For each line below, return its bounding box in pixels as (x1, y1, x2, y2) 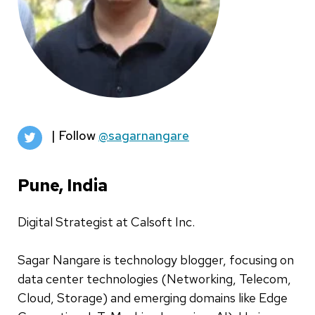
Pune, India (18, 174, 108, 197)
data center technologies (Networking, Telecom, (18, 271, 291, 288)
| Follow (51, 127, 98, 144)
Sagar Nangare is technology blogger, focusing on (18, 252, 294, 269)
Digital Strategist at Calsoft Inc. (18, 214, 195, 231)
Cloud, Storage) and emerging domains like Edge (18, 290, 288, 307)
